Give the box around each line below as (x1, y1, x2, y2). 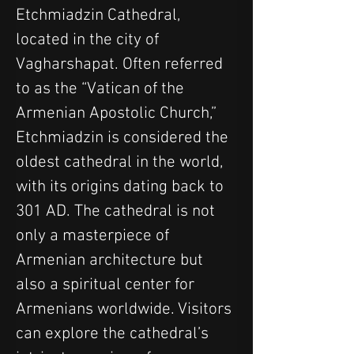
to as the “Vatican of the (16, 78, 188, 99)
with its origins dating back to (16, 176, 228, 197)
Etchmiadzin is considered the (16, 127, 232, 148)
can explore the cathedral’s (16, 323, 213, 344)
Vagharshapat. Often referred (16, 54, 227, 74)
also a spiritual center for (16, 274, 198, 295)
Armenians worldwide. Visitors (16, 299, 235, 319)
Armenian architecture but (16, 250, 207, 270)
